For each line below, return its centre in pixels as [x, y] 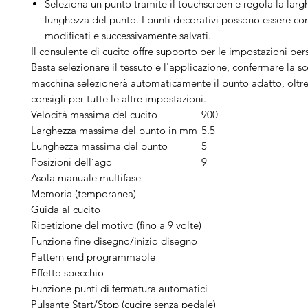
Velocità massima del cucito [94, 114]
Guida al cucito [66, 209]
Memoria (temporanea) [84, 193]
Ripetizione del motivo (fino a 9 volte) [116, 225]
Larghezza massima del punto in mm [114, 130]
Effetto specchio [67, 272]
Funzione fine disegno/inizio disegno [114, 241]
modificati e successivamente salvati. [128, 35]
